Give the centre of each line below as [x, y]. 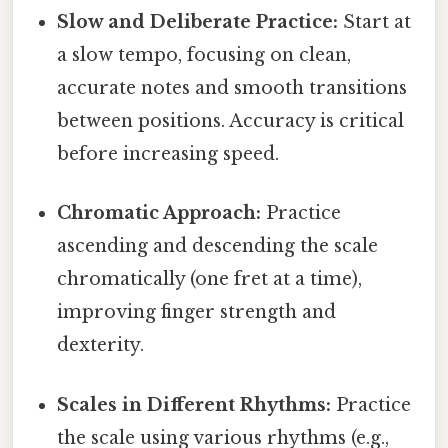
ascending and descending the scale [218, 246]
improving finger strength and [197, 312]
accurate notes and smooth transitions [232, 88]
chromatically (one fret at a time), [210, 279]
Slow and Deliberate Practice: [198, 22]
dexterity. [101, 345]
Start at [375, 22]
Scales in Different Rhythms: [194, 404]
